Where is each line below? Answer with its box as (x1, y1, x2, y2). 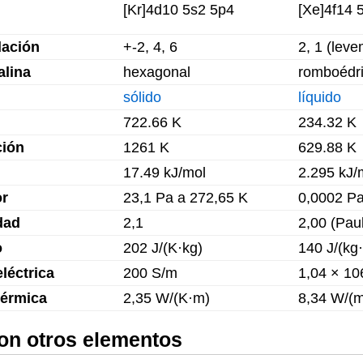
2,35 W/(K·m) (123, 290, 210, 306)
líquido (298, 89, 341, 105)
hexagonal (123, 64, 190, 80)
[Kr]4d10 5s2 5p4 (123, 2, 234, 18)
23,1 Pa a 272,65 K (123, 190, 248, 206)
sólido (123, 89, 161, 105)
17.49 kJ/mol (123, 164, 206, 181)
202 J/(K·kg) (123, 240, 203, 256)
